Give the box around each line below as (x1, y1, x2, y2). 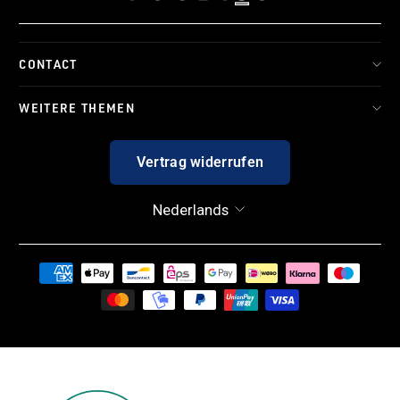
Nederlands (152, 201, 229, 219)
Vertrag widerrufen (136, 154, 264, 171)
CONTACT (19, 56, 78, 72)
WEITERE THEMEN (19, 100, 136, 116)
